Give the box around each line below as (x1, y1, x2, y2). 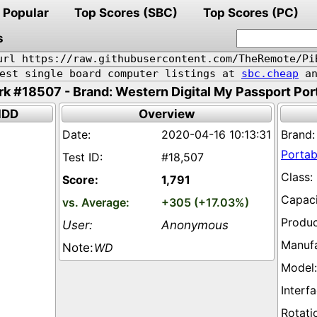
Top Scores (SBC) (74, 6, 178, 20)
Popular (3, 6, 49, 20)
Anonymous (161, 218, 229, 232)
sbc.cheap (241, 67, 299, 80)
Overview (139, 107, 195, 121)
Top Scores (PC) (203, 6, 299, 20)
